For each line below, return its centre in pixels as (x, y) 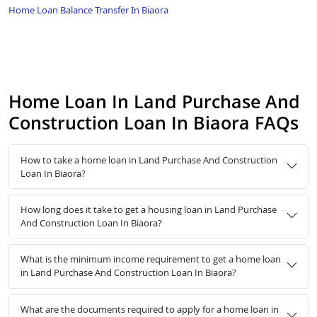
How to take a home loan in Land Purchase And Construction (149, 160)
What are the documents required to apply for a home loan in (150, 309)
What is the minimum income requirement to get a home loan (151, 259)
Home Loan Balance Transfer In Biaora (88, 10)
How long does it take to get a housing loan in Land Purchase (149, 209)
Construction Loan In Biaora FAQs (154, 123)
